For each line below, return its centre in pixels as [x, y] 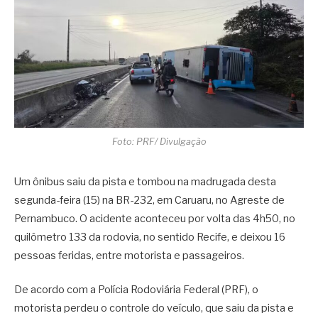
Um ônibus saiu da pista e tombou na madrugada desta [145, 182]
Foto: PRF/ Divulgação [159, 142]
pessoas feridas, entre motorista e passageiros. [129, 256]
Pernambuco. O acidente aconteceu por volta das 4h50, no [155, 219]
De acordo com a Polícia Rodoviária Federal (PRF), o [136, 290]
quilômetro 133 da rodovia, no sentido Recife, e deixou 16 [150, 237]
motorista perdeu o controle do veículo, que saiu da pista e [154, 308]
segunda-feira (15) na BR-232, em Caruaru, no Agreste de [149, 201]
